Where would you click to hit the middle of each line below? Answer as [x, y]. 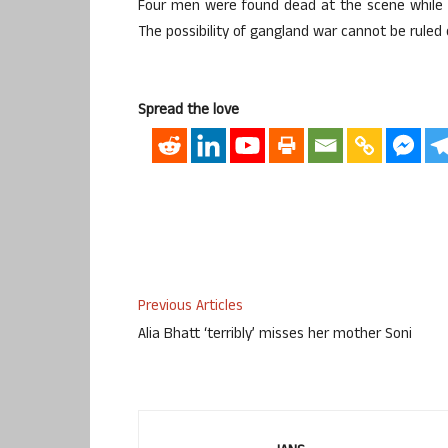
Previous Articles [190, 308]
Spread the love [188, 111]
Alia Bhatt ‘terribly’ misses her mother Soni [275, 336]
